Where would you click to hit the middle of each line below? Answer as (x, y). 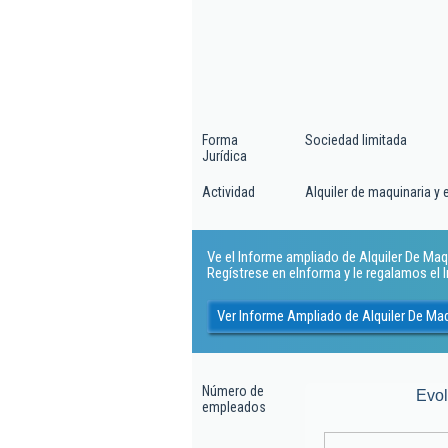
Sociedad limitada (356, 140)
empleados (234, 407)
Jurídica (224, 156)
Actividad (228, 192)
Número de (233, 391)
